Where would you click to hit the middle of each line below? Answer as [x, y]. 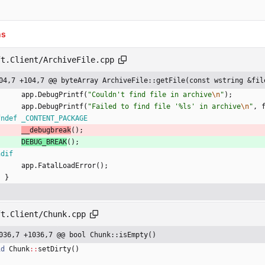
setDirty [54, 249]
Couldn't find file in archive [152, 95]
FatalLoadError [67, 166]
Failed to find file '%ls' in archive [166, 107]
